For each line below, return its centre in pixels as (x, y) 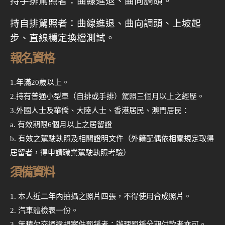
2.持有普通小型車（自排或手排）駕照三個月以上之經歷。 (107, 97)
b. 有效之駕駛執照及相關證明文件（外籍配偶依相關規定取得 (112, 139)
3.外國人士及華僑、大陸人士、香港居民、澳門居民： (100, 111)
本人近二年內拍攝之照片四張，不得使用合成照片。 (105, 197)
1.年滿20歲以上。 (40, 83)
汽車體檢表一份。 (48, 211)
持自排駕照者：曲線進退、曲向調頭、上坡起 (105, 24)
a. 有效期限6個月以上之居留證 (61, 125)
